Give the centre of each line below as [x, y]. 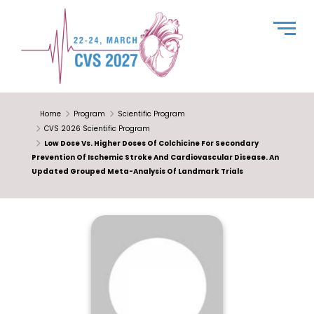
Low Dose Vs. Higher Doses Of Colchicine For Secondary [152, 143]
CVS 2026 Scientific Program [97, 129]
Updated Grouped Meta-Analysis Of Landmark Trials [138, 171]
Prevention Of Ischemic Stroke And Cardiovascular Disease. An [156, 157]
